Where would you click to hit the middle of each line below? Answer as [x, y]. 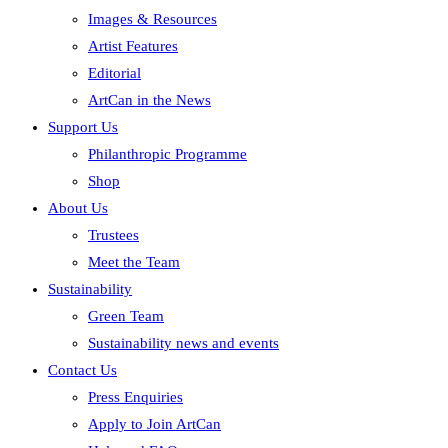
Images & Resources [152, 19]
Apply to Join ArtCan [154, 424]
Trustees [113, 235]
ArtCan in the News [149, 100]
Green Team [126, 316]
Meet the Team [134, 262]
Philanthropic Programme [167, 154]
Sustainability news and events [183, 343]
